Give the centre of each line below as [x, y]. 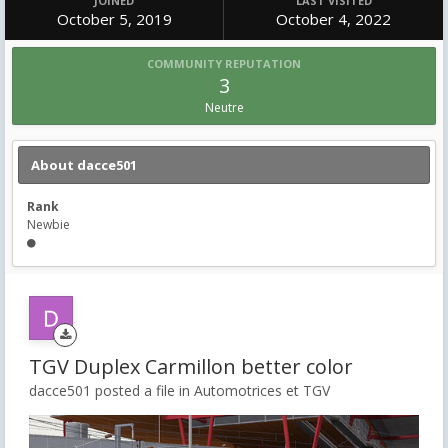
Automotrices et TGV [262, 390]
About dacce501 [84, 165]
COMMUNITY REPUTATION [224, 63]
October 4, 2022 [333, 19]
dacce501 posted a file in [111, 390]
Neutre [224, 107]
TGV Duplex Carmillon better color [191, 366]
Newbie [48, 224]
